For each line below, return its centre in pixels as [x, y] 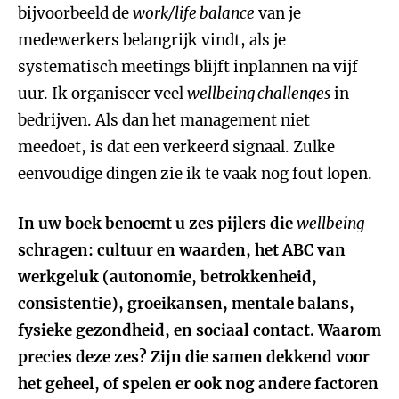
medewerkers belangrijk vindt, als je [152, 40]
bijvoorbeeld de [75, 13]
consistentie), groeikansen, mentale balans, [186, 304]
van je [278, 13]
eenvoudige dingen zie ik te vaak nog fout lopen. [195, 174]
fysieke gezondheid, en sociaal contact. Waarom [199, 330]
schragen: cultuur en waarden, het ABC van [182, 250]
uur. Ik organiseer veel [102, 94]
